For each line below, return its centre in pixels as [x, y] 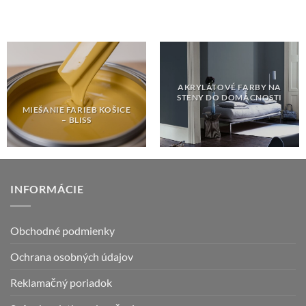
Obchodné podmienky [62, 230]
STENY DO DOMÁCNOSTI [229, 97]
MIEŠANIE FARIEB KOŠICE [76, 109]
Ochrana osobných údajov [72, 256]
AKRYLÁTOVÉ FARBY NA [229, 87]
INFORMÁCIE [47, 189]
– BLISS [76, 120]
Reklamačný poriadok [61, 282]
